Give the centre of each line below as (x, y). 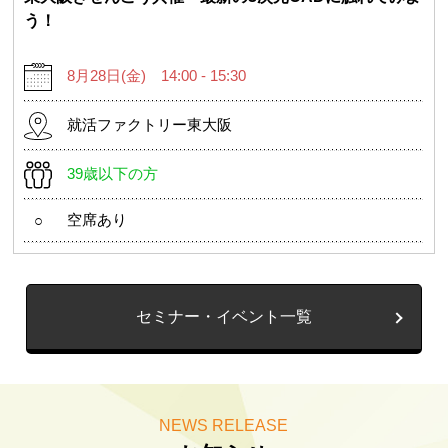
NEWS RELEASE (224, 425)
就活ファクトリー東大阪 (150, 124)
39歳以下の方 (113, 173)
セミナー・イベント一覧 (223, 316)
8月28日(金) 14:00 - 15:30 (157, 75)
